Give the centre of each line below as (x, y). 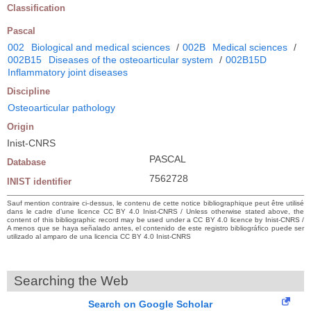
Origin (20, 126)
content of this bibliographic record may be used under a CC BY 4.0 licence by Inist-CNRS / (155, 219)
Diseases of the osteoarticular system (131, 59)
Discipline (28, 91)
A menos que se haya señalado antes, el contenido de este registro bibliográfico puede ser (155, 228)
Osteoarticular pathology (61, 107)
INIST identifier (39, 181)
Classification (36, 8)
